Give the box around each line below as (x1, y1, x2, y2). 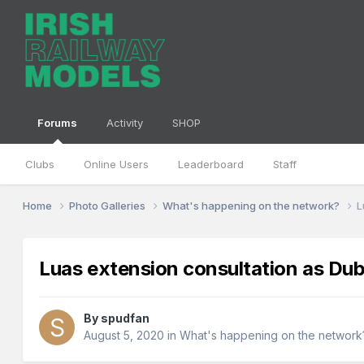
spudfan (101, 311, 150, 326)
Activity (106, 116, 144, 129)
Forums (37, 116, 78, 129)
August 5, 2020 (84, 328, 165, 343)
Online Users (84, 158, 149, 171)
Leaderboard (178, 158, 245, 171)
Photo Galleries (69, 198, 149, 212)
